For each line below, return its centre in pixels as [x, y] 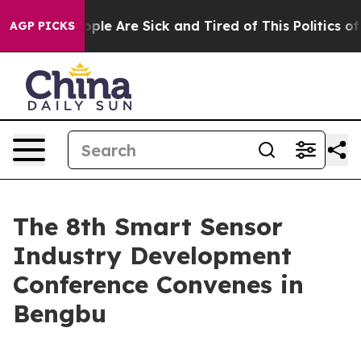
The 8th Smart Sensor [148, 226]
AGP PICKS [42, 26]
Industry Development [152, 255]
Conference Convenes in [158, 284]
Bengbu [60, 313]
